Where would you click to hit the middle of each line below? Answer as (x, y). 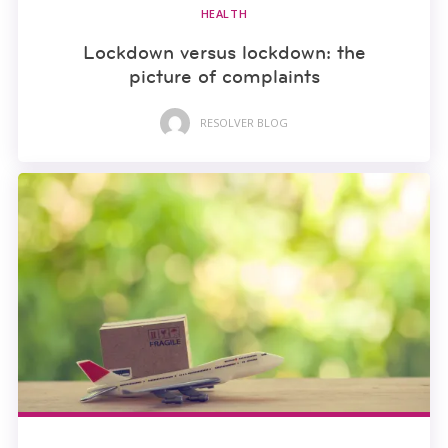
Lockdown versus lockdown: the (224, 51)
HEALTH (224, 13)
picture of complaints (224, 75)
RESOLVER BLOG (244, 123)
